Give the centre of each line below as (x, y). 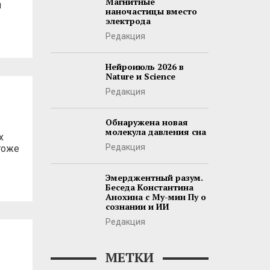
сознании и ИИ (137, 206)
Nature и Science (140, 76)
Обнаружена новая (146, 122)
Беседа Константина (149, 187)
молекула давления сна (155, 132)
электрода (128, 21)
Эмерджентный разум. (154, 177)
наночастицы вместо (151, 11)
